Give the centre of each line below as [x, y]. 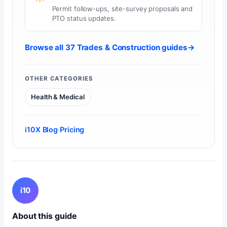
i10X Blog [42, 130]
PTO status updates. [84, 18]
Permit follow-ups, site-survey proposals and [122, 9]
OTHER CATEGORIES [59, 78]
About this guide [45, 216]
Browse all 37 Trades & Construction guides [106, 48]
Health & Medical [58, 97]
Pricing [72, 130]
